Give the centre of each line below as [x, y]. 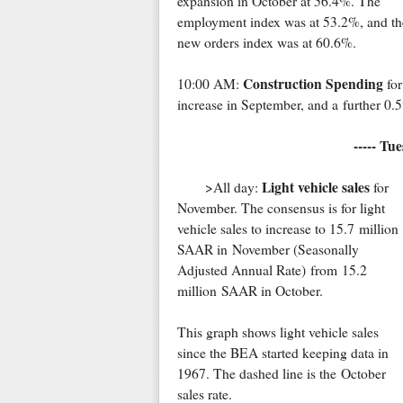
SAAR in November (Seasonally [268, 250]
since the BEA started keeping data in [282, 353]
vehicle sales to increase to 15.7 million [287, 229]
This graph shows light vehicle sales [278, 332]
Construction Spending [313, 84]
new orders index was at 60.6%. [266, 43]
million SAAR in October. [250, 291]
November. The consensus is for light [281, 208]
